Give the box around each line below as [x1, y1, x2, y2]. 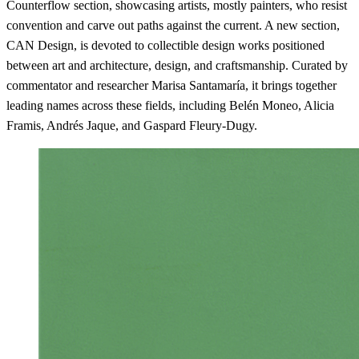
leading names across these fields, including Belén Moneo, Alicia [6, 99, 334, 113]
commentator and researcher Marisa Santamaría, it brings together [6, 79, 337, 93]
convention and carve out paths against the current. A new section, [6, 18, 340, 33]
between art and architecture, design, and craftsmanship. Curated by [6, 58, 348, 73]
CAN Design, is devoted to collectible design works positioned [6, 38, 325, 53]
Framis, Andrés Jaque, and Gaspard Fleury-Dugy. [6, 119, 257, 133]
